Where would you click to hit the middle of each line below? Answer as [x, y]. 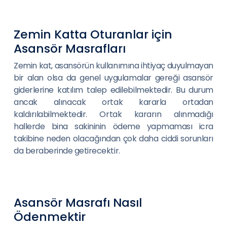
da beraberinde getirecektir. [67, 151]
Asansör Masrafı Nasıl [78, 202]
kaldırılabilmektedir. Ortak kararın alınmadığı [113, 114]
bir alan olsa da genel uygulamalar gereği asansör [113, 78]
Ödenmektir [50, 217]
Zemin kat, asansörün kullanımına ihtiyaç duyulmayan [113, 66]
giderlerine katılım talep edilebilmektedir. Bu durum [113, 90]
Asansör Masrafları [70, 48]
